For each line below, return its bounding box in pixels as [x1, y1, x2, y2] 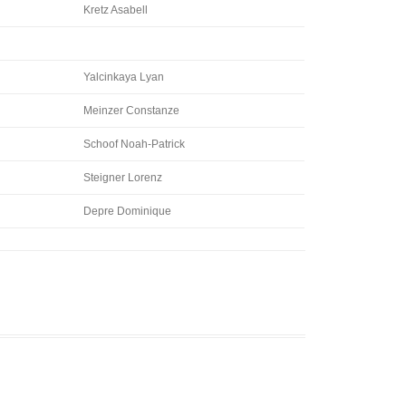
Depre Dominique [83, 205, 171, 217]
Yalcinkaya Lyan [83, 71, 164, 83]
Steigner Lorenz [83, 171, 162, 184]
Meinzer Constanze [83, 104, 179, 117]
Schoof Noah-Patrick [83, 138, 185, 150]
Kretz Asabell [83, 4, 148, 16]
